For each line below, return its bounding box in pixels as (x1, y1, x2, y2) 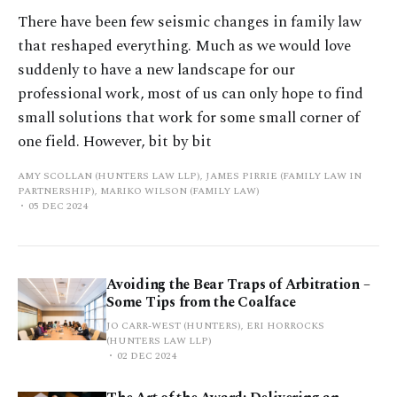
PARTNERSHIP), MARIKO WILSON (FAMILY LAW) (18, 183, 260, 198)
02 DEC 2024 (117, 347, 176, 363)
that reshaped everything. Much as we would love (18, 34, 351, 58)
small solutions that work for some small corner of (18, 105, 360, 129)
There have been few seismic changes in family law (18, 10, 362, 34)
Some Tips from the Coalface (106, 291, 296, 313)
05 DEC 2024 (28, 198, 88, 214)
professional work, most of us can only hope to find (18, 82, 363, 105)
